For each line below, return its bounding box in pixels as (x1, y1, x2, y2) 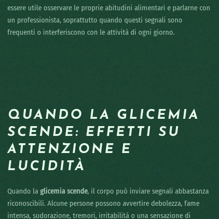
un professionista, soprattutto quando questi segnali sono (7, 16, 182, 25)
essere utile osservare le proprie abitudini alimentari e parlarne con (7, 3, 210, 13)
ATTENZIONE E (7, 143, 132, 157)
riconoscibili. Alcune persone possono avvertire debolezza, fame (7, 199, 199, 208)
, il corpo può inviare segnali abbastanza (88, 187, 209, 196)
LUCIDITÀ (7, 160, 86, 174)
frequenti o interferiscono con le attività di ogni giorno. (7, 28, 175, 37)
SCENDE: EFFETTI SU (7, 126, 180, 140)
